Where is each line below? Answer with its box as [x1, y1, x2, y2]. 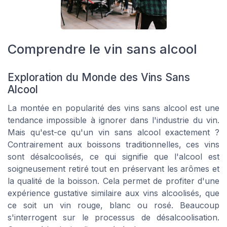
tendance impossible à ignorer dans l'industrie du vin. [8, 115, 219, 126]
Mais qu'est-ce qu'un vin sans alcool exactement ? [8, 127, 219, 138]
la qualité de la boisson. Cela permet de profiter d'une [8, 176, 219, 186]
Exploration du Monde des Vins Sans [8, 71, 190, 84]
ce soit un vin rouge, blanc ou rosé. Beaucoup [8, 200, 219, 211]
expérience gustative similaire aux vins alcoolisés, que [8, 188, 219, 199]
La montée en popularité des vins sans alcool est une [8, 103, 219, 113]
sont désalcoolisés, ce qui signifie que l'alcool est [8, 152, 219, 162]
